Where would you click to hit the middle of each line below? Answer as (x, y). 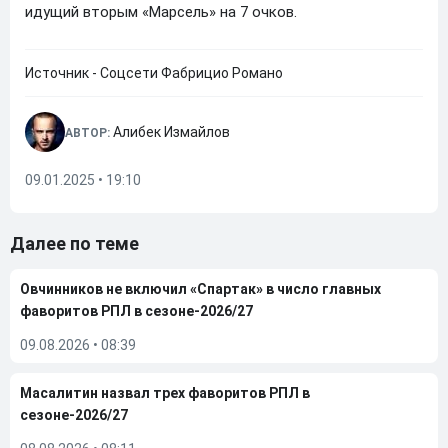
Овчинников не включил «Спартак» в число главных (200, 289)
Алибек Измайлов (171, 132)
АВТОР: (89, 133)
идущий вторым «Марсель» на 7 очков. (161, 12)
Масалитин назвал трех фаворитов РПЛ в (165, 393)
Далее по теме (74, 243)
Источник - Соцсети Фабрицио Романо (154, 73)
